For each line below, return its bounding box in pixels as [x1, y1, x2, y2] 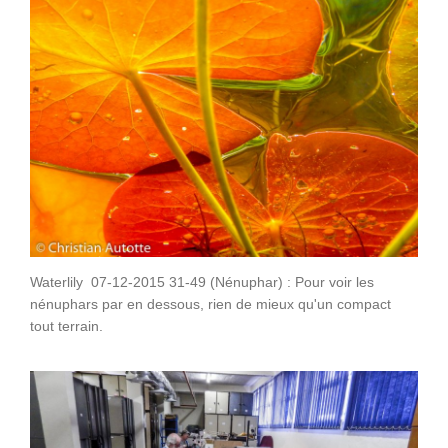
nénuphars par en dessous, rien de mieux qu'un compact [30, 295, 391, 312]
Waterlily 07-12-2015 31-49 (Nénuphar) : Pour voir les [30, 273, 374, 290]
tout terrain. [30, 317, 103, 334]
